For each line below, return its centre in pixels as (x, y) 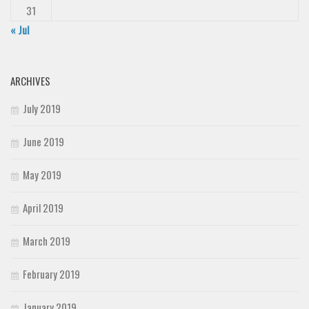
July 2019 (42, 108)
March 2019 (47, 240)
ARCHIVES (30, 80)
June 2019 (43, 141)
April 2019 (43, 207)
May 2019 (42, 174)
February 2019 (51, 273)
